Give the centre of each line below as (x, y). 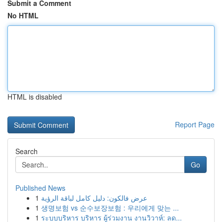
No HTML (23, 15)
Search (27, 151)
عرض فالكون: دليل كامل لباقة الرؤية (94, 198)
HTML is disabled (35, 97)
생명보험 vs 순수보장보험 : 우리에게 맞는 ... (110, 208)
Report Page (195, 124)
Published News (40, 188)
